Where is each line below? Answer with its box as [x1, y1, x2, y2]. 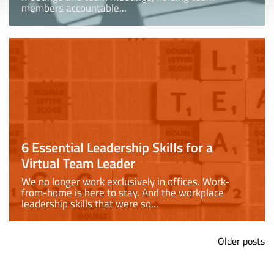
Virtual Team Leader [21, 153, 135, 174]
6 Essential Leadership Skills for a [21, 137, 213, 158]
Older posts [218, 234, 265, 248]
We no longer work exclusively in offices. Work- [21, 174, 229, 190]
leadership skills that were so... [21, 196, 158, 212]
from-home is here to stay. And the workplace [21, 185, 224, 201]
